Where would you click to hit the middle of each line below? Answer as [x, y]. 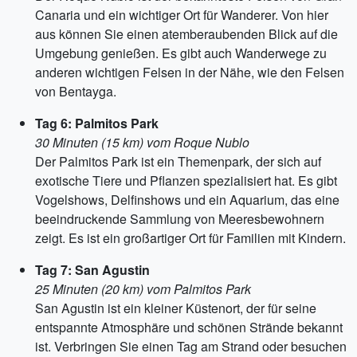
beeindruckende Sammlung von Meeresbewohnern [180, 219]
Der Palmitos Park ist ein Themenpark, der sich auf [178, 161]
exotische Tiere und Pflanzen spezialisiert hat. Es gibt [186, 180]
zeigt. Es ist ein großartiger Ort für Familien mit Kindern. [190, 238]
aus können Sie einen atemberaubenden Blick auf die [186, 34]
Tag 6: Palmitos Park [97, 123]
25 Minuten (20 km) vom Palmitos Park [143, 289]
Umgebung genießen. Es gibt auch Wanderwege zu [181, 53]
